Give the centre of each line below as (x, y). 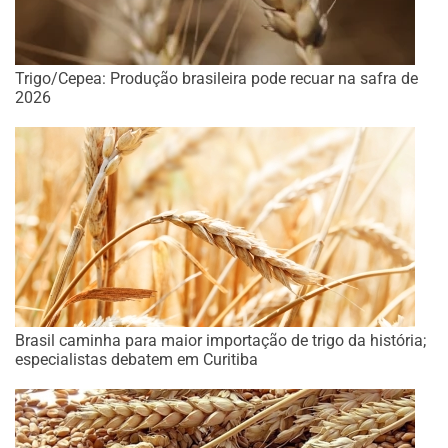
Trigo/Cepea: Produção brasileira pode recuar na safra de (216, 79)
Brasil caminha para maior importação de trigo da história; (220, 341)
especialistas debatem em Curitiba (136, 360)
